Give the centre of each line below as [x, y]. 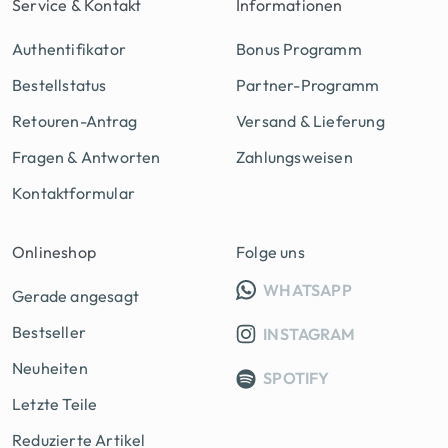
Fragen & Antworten [86, 157]
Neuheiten [50, 368]
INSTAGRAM [307, 334]
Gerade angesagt [75, 296]
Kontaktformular [73, 193]
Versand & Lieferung [310, 121]
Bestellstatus [59, 85]
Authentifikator [69, 49]
